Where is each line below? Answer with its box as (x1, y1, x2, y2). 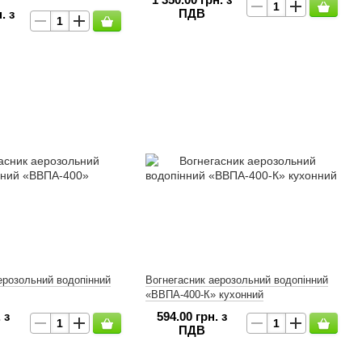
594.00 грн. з (156, 309, 227, 323)
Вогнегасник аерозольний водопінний (145, 274, 328, 286)
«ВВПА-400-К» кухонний (145, 288, 263, 301)
